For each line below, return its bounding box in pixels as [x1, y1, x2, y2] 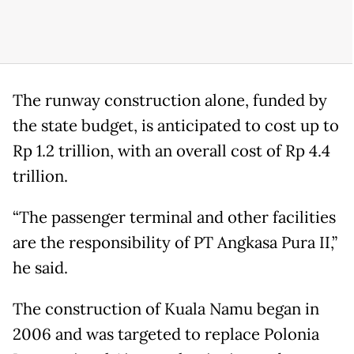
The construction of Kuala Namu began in [13, 298, 319, 319]
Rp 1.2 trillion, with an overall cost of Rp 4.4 [13, 140, 330, 161]
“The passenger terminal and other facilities [13, 206, 336, 228]
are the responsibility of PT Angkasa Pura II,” [13, 232, 337, 253]
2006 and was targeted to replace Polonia [13, 323, 319, 345]
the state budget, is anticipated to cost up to [13, 115, 339, 136]
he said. [13, 257, 68, 278]
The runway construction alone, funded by [13, 89, 327, 111]
